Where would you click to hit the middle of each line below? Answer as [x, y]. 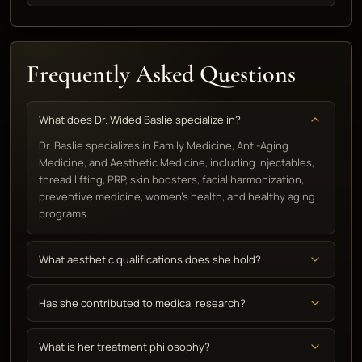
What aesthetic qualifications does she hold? [150, 259]
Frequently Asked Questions [161, 74]
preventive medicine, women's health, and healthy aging [177, 196]
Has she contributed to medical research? [142, 303]
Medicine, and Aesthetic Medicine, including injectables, [177, 162]
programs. [64, 213]
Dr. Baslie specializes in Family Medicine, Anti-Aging [164, 145]
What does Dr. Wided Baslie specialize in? [140, 120]
